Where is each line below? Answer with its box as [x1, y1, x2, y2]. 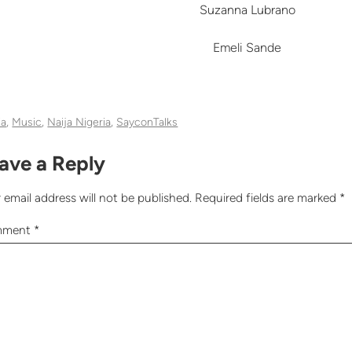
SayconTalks [116, 115, 178, 130]
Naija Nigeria [47, 115, 112, 130]
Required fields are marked [195, 190, 340, 206]
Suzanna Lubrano [199, 2, 295, 18]
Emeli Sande [213, 40, 282, 56]
